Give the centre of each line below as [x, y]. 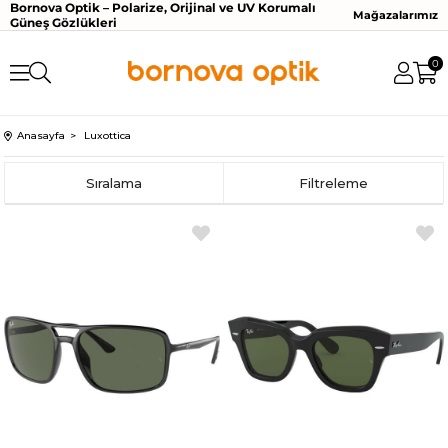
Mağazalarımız [395, 15]
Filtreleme [333, 183]
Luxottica [108, 135]
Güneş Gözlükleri [63, 22]
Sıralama [114, 183]
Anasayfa [41, 135]
